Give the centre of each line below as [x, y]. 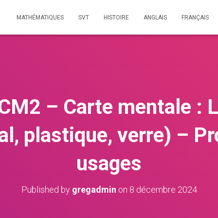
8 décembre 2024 [163, 190]
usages [109, 163]
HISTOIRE [116, 18]
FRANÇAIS [195, 18]
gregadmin [94, 190]
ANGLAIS [155, 18]
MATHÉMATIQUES [40, 18]
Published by [46, 190]
